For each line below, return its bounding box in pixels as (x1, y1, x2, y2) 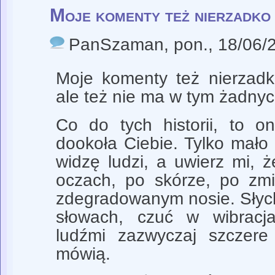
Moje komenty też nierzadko (50, 4, 271, 25)
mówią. (56, 244, 110, 263)
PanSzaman (69, 34, 164, 54)
